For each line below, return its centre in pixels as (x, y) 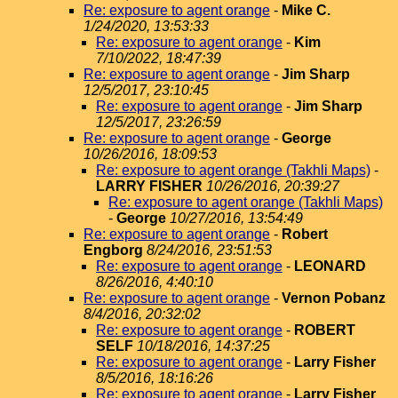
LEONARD (330, 266)
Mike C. (306, 10)
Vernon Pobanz (334, 298)
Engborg (113, 250)
